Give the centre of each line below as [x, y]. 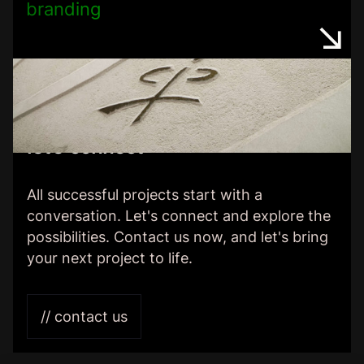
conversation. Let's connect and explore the [179, 216]
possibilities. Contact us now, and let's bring [178, 237]
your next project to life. [110, 258]
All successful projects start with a [145, 195]
